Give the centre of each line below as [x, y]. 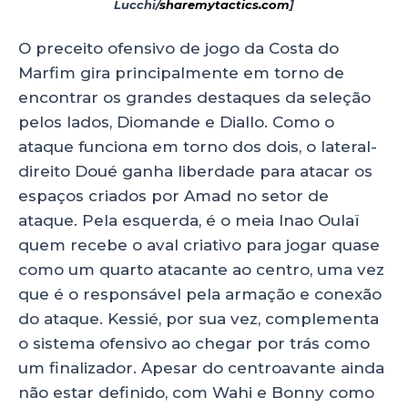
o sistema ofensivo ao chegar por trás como [194, 344]
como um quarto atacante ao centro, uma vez [201, 270]
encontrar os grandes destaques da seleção [194, 98]
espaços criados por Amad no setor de [173, 196]
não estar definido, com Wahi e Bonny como [196, 393]
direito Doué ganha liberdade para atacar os [195, 172]
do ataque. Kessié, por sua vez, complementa [199, 319]
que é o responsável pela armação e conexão [200, 295]
